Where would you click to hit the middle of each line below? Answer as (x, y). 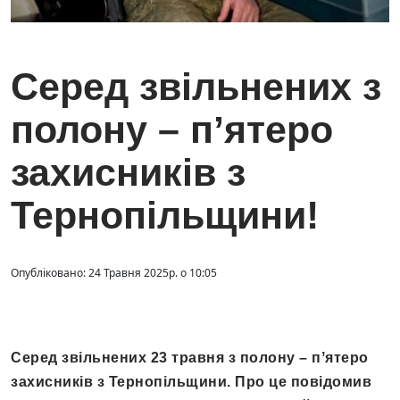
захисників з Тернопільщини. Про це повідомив (191, 382)
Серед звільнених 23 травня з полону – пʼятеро (190, 358)
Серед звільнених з (196, 87)
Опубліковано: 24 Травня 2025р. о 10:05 (114, 273)
